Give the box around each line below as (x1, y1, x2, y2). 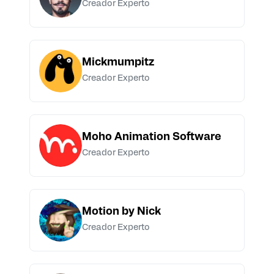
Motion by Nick (82, 207, 161, 218)
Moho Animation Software (82, 132, 221, 143)
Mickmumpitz (82, 57, 154, 68)
